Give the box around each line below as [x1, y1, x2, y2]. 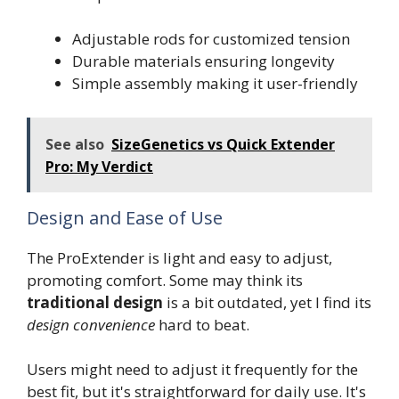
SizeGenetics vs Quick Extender [111, 134, 335, 154]
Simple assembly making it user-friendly [72, 73, 358, 94]
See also [45, 134, 104, 154]
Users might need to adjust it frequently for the [27, 359, 358, 379]
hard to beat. [155, 313, 249, 335]
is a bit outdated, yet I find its [163, 291, 371, 313]
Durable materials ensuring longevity [72, 51, 335, 71]
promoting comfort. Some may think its [27, 269, 303, 290]
